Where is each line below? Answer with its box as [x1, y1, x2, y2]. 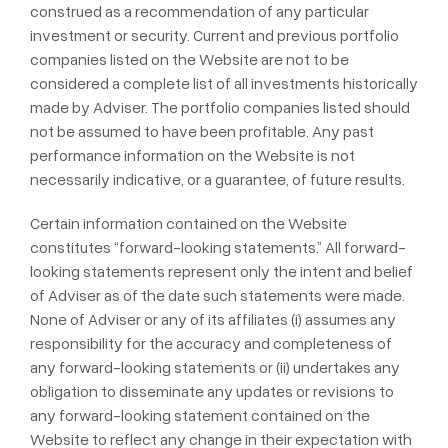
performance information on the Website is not [30, 145, 355, 165]
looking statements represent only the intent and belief [30, 261, 413, 281]
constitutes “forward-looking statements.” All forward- [30, 237, 406, 257]
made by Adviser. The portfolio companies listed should [30, 97, 410, 117]
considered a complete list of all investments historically [30, 73, 418, 93]
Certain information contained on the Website [30, 213, 347, 233]
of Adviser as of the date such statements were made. [30, 285, 405, 305]
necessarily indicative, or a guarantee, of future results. [30, 169, 405, 189]
